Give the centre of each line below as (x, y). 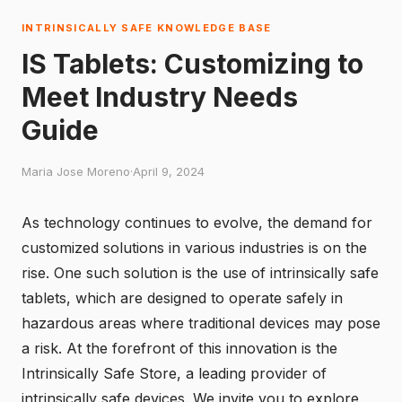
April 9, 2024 (169, 171)
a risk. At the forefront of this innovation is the (179, 348)
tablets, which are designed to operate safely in (182, 298)
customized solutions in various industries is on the (194, 248)
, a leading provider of (252, 373)
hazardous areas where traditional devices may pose (201, 323)
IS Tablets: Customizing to (192, 64)
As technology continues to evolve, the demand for (197, 223)
